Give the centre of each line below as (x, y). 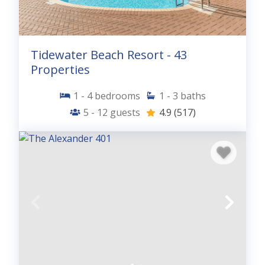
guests (125, 112)
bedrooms (117, 96)
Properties (60, 69)
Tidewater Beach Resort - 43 (109, 54)
